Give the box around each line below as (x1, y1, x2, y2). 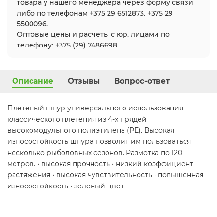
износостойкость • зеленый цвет (7, 182, 124, 191)
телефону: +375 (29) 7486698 (17, 41, 117, 50)
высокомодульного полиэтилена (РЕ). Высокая (7, 126, 174, 135)
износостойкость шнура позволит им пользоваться (7, 137, 191, 146)
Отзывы (68, 77, 100, 86)
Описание (12, 77, 53, 86)
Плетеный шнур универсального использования (7, 104, 183, 113)
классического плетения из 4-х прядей (7, 115, 147, 124)
